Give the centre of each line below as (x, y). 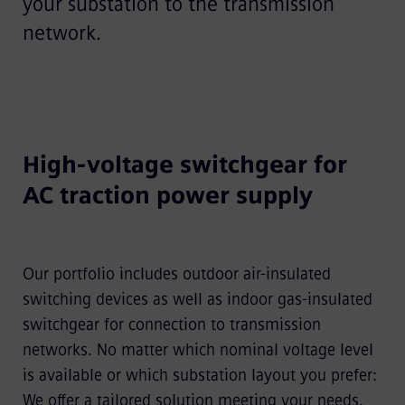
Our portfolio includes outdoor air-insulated (176, 273)
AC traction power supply (167, 195)
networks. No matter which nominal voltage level (198, 349)
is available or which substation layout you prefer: (199, 375)
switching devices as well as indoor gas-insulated (197, 299)
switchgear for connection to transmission (171, 324)
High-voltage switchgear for (184, 164)
